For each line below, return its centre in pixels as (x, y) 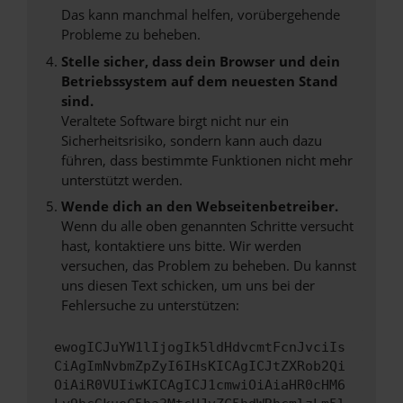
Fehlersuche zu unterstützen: (150, 305)
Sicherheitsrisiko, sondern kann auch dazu (191, 140)
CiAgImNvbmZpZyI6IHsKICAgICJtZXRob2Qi (200, 367)
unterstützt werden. (121, 179)
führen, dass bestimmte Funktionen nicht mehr (206, 160)
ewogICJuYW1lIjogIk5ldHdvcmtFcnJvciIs (200, 348)
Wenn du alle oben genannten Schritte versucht (207, 226)
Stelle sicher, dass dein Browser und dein (200, 61)
